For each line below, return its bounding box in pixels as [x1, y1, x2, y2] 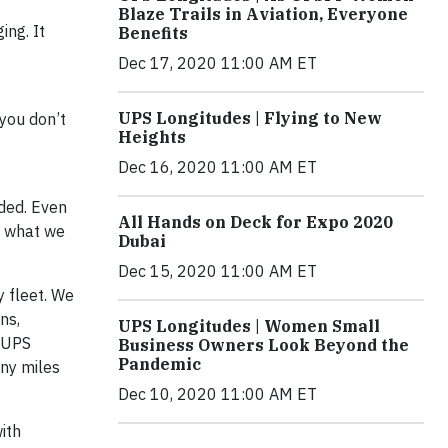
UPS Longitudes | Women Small [118, 315, 380, 336]
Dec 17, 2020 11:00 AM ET [118, 52, 317, 73]
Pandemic [118, 353, 201, 374]
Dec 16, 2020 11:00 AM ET [118, 156, 317, 177]
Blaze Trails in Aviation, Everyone [118, 3, 408, 24]
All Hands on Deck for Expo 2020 [118, 211, 393, 232]
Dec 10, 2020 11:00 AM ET [118, 383, 317, 404]
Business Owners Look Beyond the [118, 334, 409, 355]
